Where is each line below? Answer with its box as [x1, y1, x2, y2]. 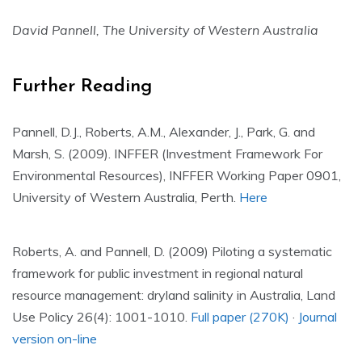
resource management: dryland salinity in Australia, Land [12, 286, 335, 303]
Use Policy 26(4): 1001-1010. [12, 308, 191, 325]
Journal [298, 308, 337, 325]
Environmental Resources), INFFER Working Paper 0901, [12, 166, 341, 183]
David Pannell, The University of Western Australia [12, 21, 318, 38]
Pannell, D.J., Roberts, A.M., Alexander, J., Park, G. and [12, 123, 315, 140]
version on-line [12, 330, 97, 347]
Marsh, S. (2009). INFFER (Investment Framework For [12, 145, 322, 162]
